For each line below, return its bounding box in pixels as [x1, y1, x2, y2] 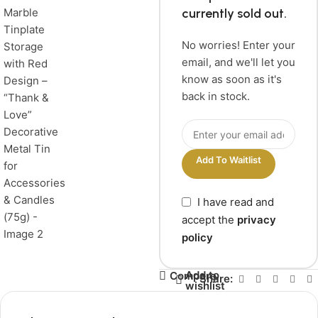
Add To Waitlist [196, 154, 261, 165]
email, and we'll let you [182, 55, 295, 69]
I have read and [197, 194, 274, 209]
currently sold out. [182, 6, 287, 21]
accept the [182, 212, 237, 226]
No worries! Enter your [182, 38, 295, 52]
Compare [169, 269, 216, 283]
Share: [199, 272, 233, 286]
